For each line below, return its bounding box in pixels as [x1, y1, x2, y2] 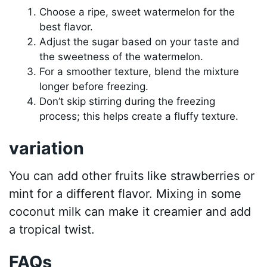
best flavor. [39, 20, 94, 33]
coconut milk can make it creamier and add [9, 204, 252, 219]
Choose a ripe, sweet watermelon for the [39, 5, 235, 18]
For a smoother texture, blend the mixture [39, 65, 240, 77]
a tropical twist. [9, 222, 95, 237]
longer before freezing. [39, 80, 149, 92]
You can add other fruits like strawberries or [9, 168, 255, 183]
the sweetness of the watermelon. [39, 50, 204, 63]
